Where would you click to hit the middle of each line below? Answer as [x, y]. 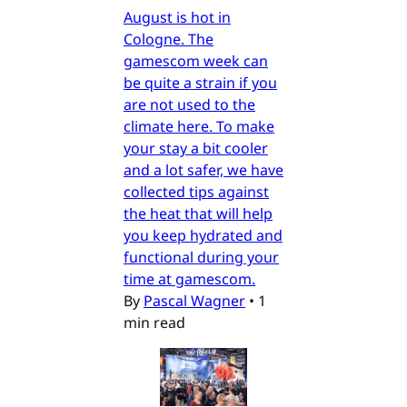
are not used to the [189, 105]
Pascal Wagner [194, 301]
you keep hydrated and [203, 236]
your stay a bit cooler [196, 149]
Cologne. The [169, 40]
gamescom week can [196, 61]
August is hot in [177, 18]
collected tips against [196, 192]
